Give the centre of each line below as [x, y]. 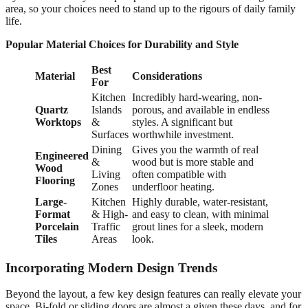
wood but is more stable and [193, 162]
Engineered [62, 155]
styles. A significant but [182, 122]
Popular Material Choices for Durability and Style [122, 44]
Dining [107, 149]
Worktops [58, 122]
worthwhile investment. [183, 134]
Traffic [106, 226]
